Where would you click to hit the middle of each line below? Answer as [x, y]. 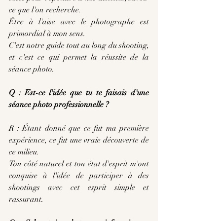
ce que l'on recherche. [45, 10]
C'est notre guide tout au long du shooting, [79, 45]
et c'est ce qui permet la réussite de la [79, 57]
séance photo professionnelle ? [59, 105]
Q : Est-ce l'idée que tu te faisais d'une [79, 93]
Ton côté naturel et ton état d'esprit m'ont [79, 164]
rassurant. [26, 199]
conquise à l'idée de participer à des [79, 176]
